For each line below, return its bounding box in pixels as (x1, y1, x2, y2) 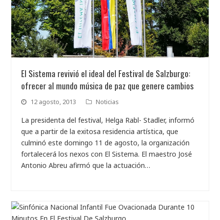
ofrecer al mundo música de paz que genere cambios (21, 79, 194, 92)
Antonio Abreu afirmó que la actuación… (21, 161, 151, 170)
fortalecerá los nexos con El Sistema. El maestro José (21, 149, 192, 159)
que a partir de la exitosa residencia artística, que (21, 127, 179, 137)
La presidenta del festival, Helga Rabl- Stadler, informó (21, 115, 195, 125)
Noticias (96, 97, 119, 107)
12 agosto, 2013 (30, 97, 77, 107)
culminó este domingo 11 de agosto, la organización (21, 138, 190, 148)
